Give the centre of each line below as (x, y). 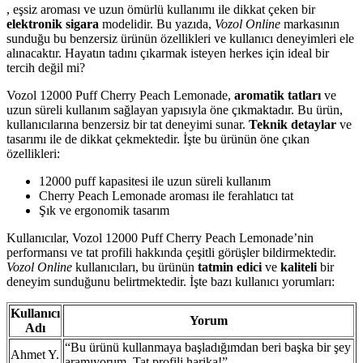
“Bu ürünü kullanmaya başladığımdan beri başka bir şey (208, 347)
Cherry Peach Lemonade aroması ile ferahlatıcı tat (166, 195)
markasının (310, 23)
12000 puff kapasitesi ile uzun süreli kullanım (155, 181)
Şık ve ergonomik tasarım (104, 210)
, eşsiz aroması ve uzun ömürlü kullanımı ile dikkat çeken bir (161, 9)
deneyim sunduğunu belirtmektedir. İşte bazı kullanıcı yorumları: (171, 281)
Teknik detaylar (293, 124)
